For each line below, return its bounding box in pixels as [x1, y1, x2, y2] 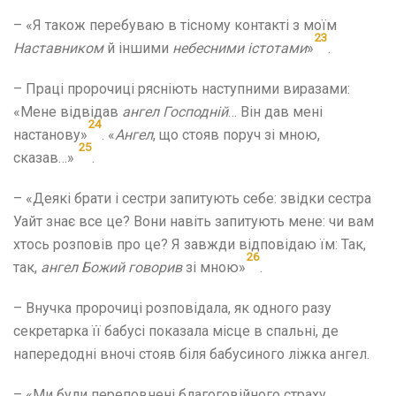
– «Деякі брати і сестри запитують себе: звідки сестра [13, 189, 371, 207]
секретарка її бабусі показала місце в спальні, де [13, 322, 339, 339]
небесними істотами [172, 39, 307, 57]
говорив [128, 258, 186, 276]
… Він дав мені [228, 103, 323, 120]
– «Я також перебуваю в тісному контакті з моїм [13, 16, 337, 34]
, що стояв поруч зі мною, [153, 126, 320, 143]
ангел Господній [122, 103, 228, 120]
